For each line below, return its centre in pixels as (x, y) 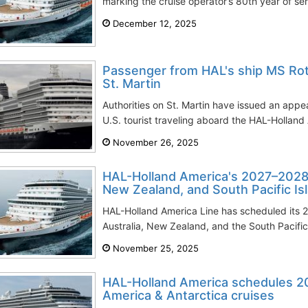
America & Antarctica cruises (188, 295)
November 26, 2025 (154, 142)
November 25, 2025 (154, 248)
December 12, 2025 (153, 23)
